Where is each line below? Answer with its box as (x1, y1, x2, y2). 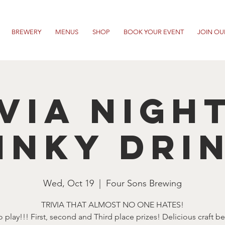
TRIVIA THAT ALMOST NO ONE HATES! (41, 200, 184, 209)
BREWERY (12, 28, 41, 36)
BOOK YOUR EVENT (123, 28, 184, 36)
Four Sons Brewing (106, 178, 182, 189)
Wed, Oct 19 (43, 178, 94, 189)
